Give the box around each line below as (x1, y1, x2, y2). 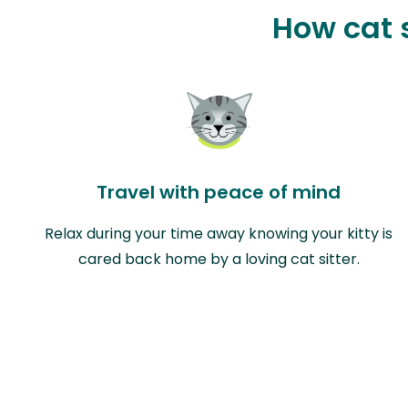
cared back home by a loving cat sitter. (77, 248, 360, 270)
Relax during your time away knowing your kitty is (45, 222, 393, 244)
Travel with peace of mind (97, 178, 341, 205)
